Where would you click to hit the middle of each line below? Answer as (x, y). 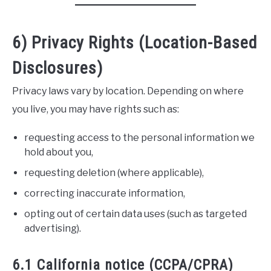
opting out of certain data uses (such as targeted (135, 214)
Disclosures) (57, 68)
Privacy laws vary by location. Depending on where (128, 91)
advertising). (53, 228)
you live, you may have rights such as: (96, 109)
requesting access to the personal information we (139, 138)
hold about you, (59, 152)
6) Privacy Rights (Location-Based (135, 43)
